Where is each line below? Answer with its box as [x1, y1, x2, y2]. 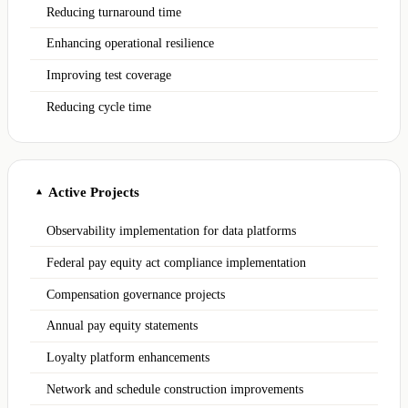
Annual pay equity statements [46, 319, 199, 333]
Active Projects [48, 183, 139, 199]
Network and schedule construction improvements [46, 382, 304, 396]
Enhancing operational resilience [46, 36, 215, 51]
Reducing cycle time [46, 100, 152, 115]
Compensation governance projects [46, 287, 226, 301]
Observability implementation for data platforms [46, 223, 297, 238]
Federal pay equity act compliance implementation [46, 255, 307, 270]
